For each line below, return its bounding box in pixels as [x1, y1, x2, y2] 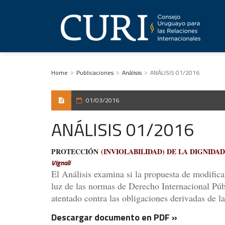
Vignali [51, 157, 70, 168]
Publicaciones [76, 68, 114, 77]
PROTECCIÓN [51, 146, 98, 157]
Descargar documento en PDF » [51, 210, 177, 224]
